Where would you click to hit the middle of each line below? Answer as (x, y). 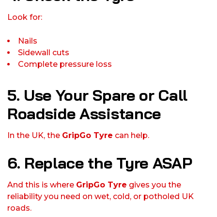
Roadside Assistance (84, 114)
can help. (131, 136)
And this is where (42, 185)
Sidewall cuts (44, 53)
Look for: (25, 17)
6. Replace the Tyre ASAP (100, 163)
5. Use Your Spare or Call (97, 95)
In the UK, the (35, 136)
